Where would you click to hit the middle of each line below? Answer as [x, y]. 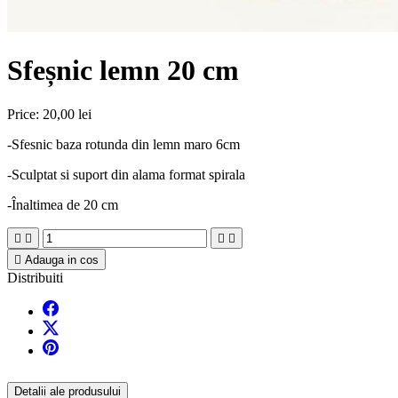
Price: [25, 114]
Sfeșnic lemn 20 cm [123, 71]
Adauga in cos [62, 259]
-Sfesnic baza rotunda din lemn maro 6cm [123, 144]
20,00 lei [67, 114]
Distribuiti [35, 277]
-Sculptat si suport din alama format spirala [126, 174]
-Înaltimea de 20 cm [63, 204]
